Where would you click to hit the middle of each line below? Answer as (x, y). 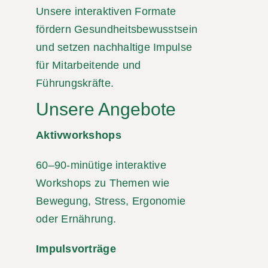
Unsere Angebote (106, 109)
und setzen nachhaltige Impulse (114, 47)
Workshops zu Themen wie (103, 183)
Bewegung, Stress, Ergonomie (111, 201)
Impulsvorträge (76, 249)
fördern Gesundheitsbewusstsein (117, 29)
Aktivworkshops (79, 135)
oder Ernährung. (76, 219)
